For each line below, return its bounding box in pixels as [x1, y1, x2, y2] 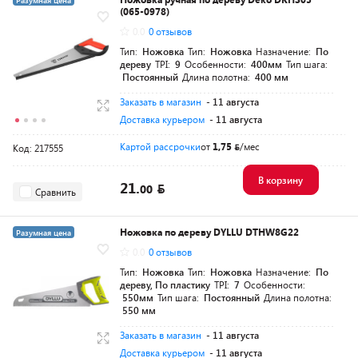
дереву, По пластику [120, 278, 210, 292]
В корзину [257, 173, 303, 187]
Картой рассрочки [120, 140, 201, 153]
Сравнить [35, 185, 76, 198]
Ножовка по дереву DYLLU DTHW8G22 [120, 225, 299, 239]
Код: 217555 [13, 141, 63, 155]
